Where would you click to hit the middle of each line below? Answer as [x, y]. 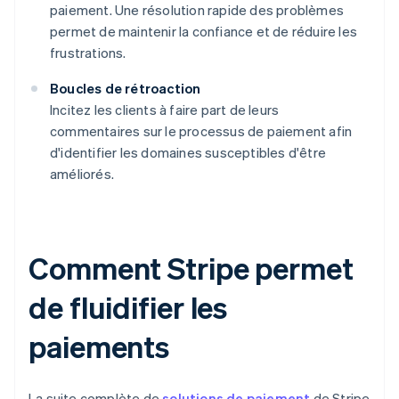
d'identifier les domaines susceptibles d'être [188, 153]
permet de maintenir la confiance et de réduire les [204, 32]
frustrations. [88, 53]
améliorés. [82, 174]
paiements [99, 346]
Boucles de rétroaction [126, 89]
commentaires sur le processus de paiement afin [201, 131]
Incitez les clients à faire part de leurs [165, 110]
